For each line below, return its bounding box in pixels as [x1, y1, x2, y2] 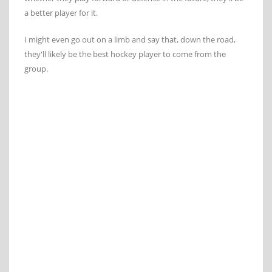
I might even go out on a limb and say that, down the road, [24, 34, 236, 46]
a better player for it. [24, 7, 98, 19]
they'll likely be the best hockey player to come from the [24, 49, 226, 60]
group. [24, 63, 48, 75]
